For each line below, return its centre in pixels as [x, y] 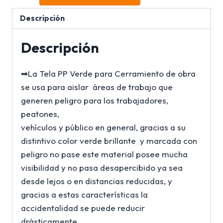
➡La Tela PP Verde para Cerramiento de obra [108, 73]
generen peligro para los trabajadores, [95, 100]
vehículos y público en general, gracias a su [103, 127]
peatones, [40, 113]
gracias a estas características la [84, 194]
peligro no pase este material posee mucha [104, 154]
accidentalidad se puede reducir [83, 208]
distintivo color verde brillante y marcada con [109, 140]
